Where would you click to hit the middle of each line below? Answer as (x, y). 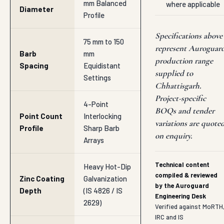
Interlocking (102, 116)
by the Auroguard (182, 185)
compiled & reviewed (186, 175)
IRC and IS (169, 217)
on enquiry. (174, 136)
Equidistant (102, 65)
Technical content (182, 164)
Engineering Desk (180, 196)
